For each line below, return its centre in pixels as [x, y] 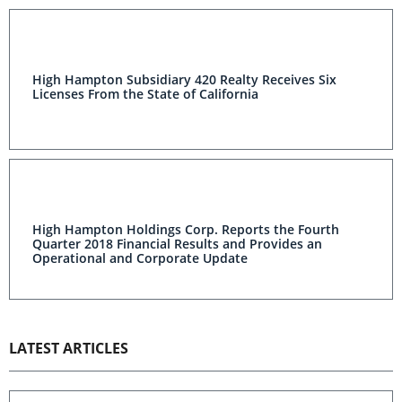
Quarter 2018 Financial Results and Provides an [177, 244]
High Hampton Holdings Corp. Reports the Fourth [186, 229]
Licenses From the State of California [145, 94]
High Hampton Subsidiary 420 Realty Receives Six [184, 79]
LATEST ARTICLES [69, 348]
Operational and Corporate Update [140, 258]
